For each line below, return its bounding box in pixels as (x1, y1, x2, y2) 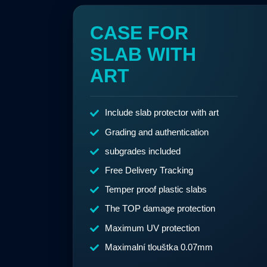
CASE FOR (90, 22, 188, 44)
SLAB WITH (90, 44, 196, 66)
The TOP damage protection (105, 203, 216, 214)
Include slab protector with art (105, 107, 219, 118)
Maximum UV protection (105, 222, 200, 233)
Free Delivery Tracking (105, 165, 194, 176)
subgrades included (105, 145, 181, 156)
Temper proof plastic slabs (105, 184, 207, 195)
